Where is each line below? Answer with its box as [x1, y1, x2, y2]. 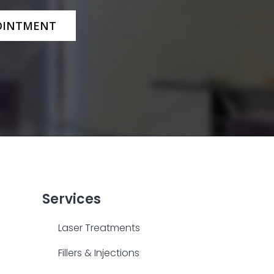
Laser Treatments [58, 221, 141, 235]
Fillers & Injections [58, 246, 140, 261]
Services [42, 190, 101, 209]
